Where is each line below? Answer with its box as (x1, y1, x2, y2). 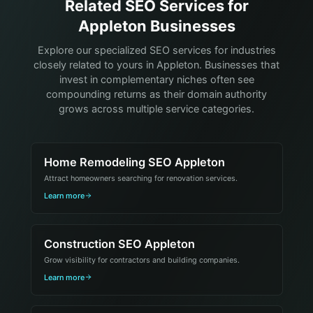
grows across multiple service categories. (59, 103, 254, 116)
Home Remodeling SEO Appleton (43, 154, 225, 169)
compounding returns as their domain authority (46, 88, 267, 101)
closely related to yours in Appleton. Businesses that (34, 59, 279, 72)
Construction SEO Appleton (43, 236, 195, 251)
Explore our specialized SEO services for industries (37, 44, 276, 57)
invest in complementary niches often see (59, 73, 254, 87)
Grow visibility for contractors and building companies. (43, 254, 240, 265)
